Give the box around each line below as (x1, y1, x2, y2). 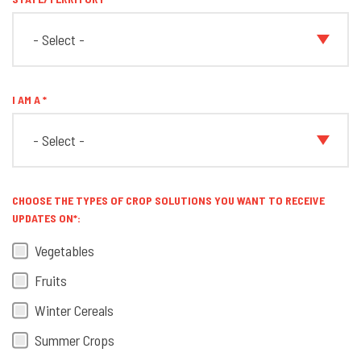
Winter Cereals (35, 301, 114, 319)
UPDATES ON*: (12, 211, 81, 225)
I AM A (12, 93, 43, 106)
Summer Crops (35, 331, 114, 349)
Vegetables (35, 242, 94, 259)
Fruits (35, 272, 67, 289)
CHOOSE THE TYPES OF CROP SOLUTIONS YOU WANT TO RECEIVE (12, 193, 325, 207)
